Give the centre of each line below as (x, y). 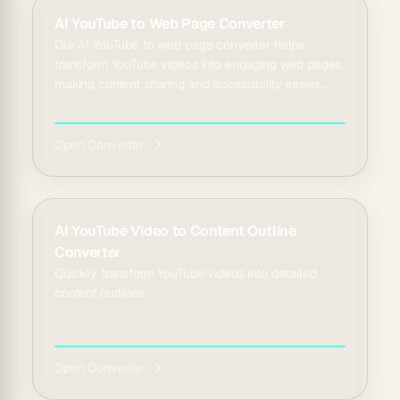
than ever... (85, 104)
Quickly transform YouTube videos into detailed (186, 273)
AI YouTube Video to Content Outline (175, 231)
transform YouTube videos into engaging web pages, (200, 64)
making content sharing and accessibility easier (187, 84)
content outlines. (101, 293)
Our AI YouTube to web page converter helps (180, 45)
